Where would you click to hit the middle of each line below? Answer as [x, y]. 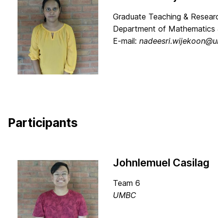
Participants [43, 123]
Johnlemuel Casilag [161, 163]
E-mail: [126, 41]
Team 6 [127, 183]
